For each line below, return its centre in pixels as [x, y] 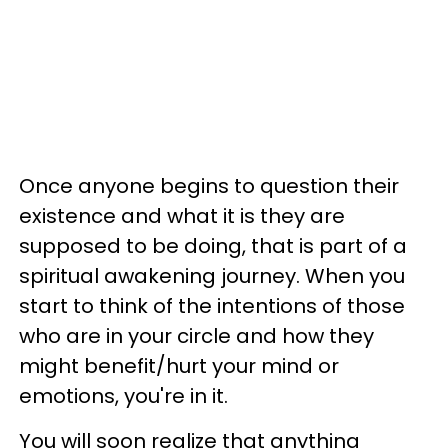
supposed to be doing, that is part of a [213, 246]
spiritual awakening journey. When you [212, 276]
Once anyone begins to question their [209, 186]
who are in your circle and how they [196, 336]
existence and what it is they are [182, 216]
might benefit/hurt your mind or [179, 366]
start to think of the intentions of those [212, 306]
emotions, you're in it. [123, 396]
